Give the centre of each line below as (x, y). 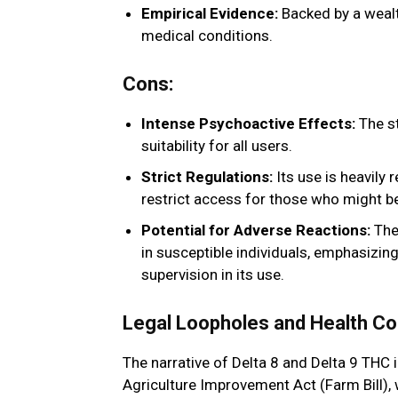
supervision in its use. (213, 275)
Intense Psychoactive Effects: (248, 124)
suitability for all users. (217, 146)
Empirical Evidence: (210, 14)
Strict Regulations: (207, 177)
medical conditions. (207, 36)
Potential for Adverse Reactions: (256, 231)
